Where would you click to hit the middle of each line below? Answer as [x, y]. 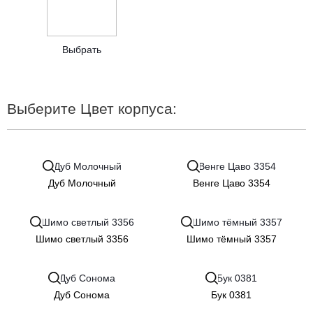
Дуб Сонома [82, 295]
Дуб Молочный [82, 183]
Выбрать [82, 50]
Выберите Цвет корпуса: [92, 109]
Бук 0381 [231, 295]
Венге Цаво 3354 [231, 183]
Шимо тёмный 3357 [231, 239]
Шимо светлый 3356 [82, 239]
